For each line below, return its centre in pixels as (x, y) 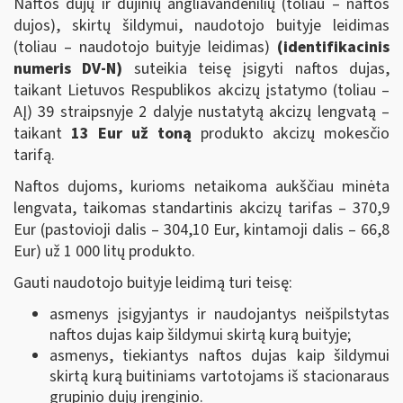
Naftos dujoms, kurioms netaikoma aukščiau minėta (201, 186)
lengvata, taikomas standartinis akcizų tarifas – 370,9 (201, 208)
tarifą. (34, 155)
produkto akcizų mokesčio (291, 133)
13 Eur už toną (131, 133)
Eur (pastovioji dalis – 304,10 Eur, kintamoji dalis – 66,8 (201, 229)
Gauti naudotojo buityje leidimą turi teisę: (153, 282)
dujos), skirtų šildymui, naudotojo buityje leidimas (201, 25)
